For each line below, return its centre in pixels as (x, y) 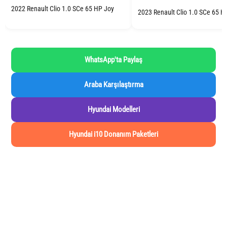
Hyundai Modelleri (113, 109)
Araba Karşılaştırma (113, 84)
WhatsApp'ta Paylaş (113, 60)
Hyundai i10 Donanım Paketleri (113, 134)
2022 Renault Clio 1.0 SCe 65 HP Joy (63, 9)
